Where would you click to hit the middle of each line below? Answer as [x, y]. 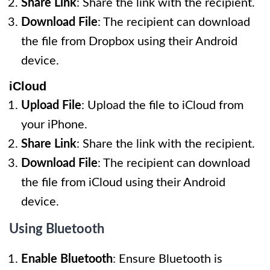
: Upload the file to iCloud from [162, 105]
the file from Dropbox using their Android [129, 41]
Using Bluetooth [57, 229]
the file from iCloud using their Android [123, 182]
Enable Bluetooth [67, 259]
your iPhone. [54, 124]
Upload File [51, 105]
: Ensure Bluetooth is [168, 259]
